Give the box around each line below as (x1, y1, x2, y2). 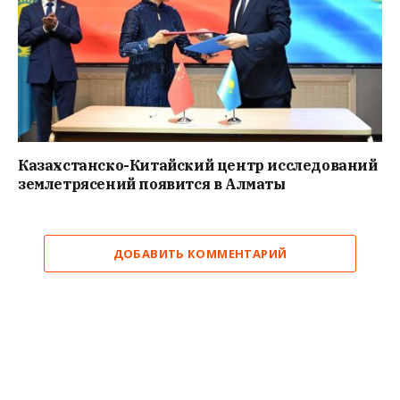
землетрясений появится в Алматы (18, 174, 286, 193)
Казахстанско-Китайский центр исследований (18, 155, 378, 174)
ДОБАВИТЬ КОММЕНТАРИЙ (112, 245, 287, 262)
